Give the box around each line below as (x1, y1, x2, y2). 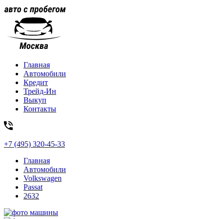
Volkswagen (23, 174, 62, 182)
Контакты (23, 105, 56, 113)
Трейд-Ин (23, 87, 56, 95)
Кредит (23, 78, 48, 87)
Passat (23, 183, 43, 191)
